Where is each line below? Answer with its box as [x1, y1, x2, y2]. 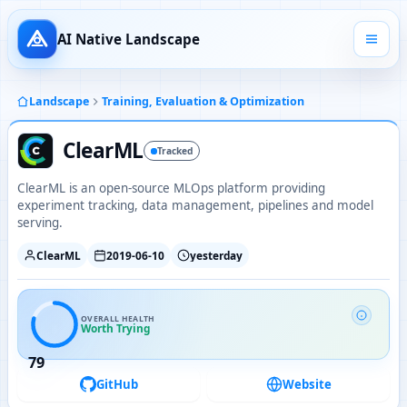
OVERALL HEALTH [81, 313, 155, 324]
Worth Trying [81, 321, 150, 335]
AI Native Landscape [57, 29, 200, 48]
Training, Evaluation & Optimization [102, 94, 304, 109]
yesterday [190, 247, 243, 263]
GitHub [95, 376, 138, 392]
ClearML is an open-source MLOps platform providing [17, 180, 325, 196]
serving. [17, 214, 63, 231]
